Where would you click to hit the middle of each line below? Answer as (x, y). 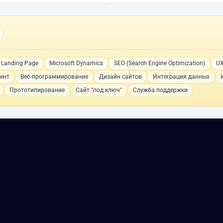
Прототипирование (37, 90)
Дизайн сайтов (120, 77)
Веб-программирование (54, 77)
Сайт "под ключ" (99, 90)
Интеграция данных (181, 77)
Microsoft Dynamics (76, 63)
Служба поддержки (160, 90)
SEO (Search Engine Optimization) (159, 63)
